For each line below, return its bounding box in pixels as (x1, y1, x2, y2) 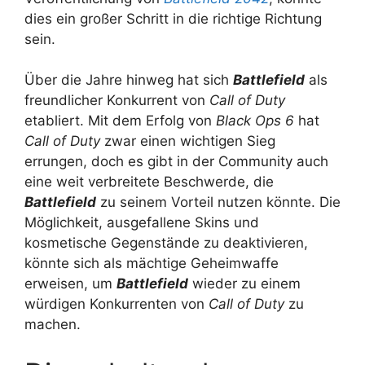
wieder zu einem (188, 275, 301, 292)
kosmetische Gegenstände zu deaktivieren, (24, 235, 308, 251)
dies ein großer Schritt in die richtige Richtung (24, 10, 322, 27)
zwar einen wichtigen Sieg (100, 133, 275, 149)
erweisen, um (24, 275, 117, 292)
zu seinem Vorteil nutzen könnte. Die (96, 194, 341, 210)
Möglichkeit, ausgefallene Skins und (24, 214, 259, 231)
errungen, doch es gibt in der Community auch (24, 153, 328, 169)
